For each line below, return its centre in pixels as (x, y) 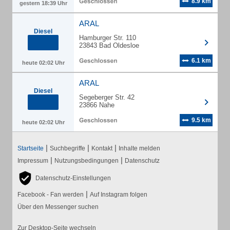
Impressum (33, 161)
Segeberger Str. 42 (107, 97)
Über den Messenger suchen (58, 207)
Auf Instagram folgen (119, 195)
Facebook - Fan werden (51, 195)
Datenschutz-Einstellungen (73, 178)
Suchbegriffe (68, 148)
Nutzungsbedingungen (87, 161)
